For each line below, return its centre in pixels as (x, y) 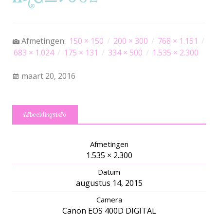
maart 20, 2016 (48, 76)
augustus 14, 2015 (109, 183)
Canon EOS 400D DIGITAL (109, 211)
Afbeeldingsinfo (45, 115)
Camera (109, 200)
